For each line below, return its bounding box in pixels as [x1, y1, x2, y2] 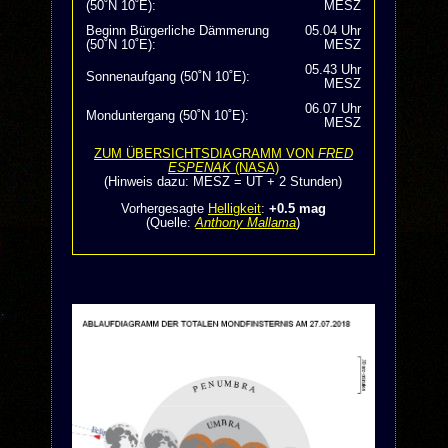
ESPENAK [167, 161, 231, 176]
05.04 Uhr [305, 24, 362, 39]
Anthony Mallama [195, 215, 297, 230]
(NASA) [230, 161, 279, 176]
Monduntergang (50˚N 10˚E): [85, 109, 249, 124]
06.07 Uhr [305, 102, 362, 117]
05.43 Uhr [305, 63, 362, 78]
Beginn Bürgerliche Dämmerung [85, 24, 269, 39]
